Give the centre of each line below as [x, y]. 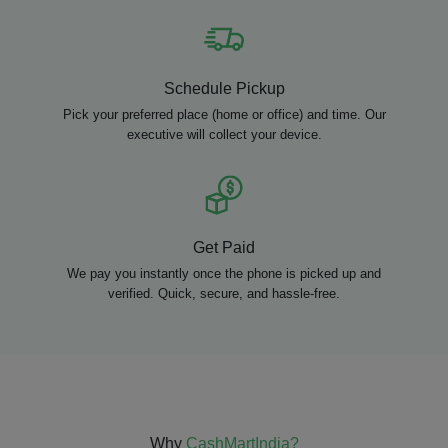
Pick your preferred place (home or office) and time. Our [224, 114]
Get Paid [224, 247]
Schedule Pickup [224, 88]
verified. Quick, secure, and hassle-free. [224, 293]
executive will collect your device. [224, 134]
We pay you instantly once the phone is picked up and [224, 273]
